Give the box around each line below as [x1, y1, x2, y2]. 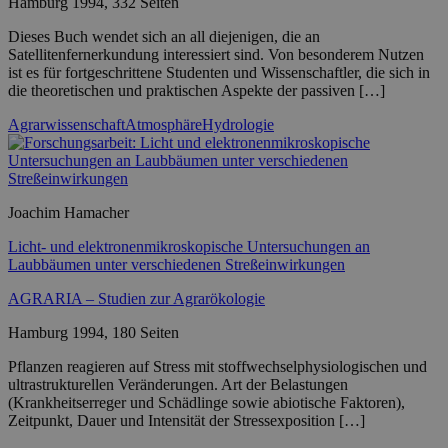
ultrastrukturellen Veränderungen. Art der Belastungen [8, 375, 348, 393]
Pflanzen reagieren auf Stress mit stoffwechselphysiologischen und [8, 357, 427, 375]
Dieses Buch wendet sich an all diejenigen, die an [8, 27, 320, 45]
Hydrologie [202, 115, 274, 133]
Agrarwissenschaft [8, 115, 125, 133]
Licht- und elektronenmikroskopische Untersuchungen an [8, 237, 370, 255]
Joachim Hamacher [8, 203, 129, 221]
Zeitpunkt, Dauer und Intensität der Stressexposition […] [8, 411, 365, 429]
